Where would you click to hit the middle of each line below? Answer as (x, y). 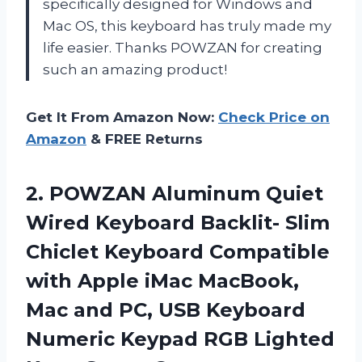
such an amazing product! (135, 69)
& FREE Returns (145, 139)
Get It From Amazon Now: (122, 117)
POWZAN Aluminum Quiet (186, 193)
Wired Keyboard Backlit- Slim (178, 222)
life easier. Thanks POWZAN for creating (183, 47)
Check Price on (274, 117)
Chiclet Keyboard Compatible (178, 251)
